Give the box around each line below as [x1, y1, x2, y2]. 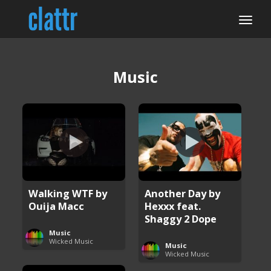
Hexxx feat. [145, 198, 201, 213]
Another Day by [145, 186, 221, 200]
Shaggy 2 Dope [145, 211, 217, 226]
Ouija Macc [28, 198, 85, 213]
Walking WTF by [28, 186, 108, 200]
